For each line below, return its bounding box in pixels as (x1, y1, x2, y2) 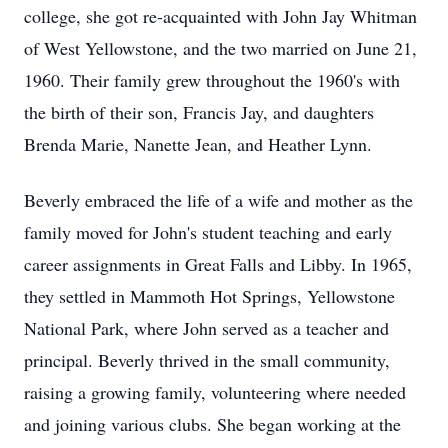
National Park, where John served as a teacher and (24, 316, 389, 340)
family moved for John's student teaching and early (24, 220, 392, 244)
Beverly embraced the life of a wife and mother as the (24, 188, 413, 212)
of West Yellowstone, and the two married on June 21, (24, 36, 417, 60)
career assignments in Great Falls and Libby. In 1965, (24, 252, 412, 276)
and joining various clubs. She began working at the (24, 412, 401, 436)
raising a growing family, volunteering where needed (24, 380, 406, 404)
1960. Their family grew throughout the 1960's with (24, 68, 400, 92)
